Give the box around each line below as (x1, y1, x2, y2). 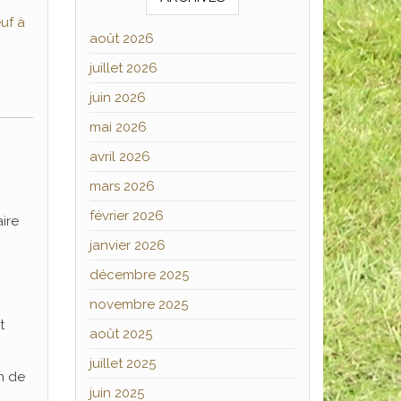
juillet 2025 (89, 355, 156, 371)
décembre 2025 (89, 267, 189, 283)
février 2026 (89, 208, 164, 224)
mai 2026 (89, 119, 147, 135)
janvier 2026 (89, 237, 166, 253)
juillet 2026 (89, 60, 158, 76)
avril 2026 (89, 149, 150, 165)
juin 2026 (89, 90, 146, 106)
